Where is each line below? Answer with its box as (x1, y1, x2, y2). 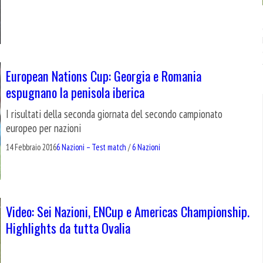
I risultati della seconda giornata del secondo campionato (6, 107, 222, 122)
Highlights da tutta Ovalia (6, 218, 130, 238)
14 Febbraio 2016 (6, 141, 56, 153)
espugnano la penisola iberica (6, 82, 144, 102)
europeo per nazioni (6, 121, 81, 136)
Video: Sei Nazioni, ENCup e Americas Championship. (6, 201, 249, 221)
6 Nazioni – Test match (56, 141, 126, 153)
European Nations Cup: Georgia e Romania (6, 66, 201, 85)
